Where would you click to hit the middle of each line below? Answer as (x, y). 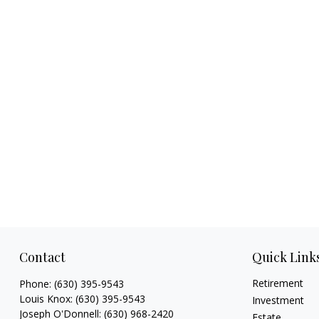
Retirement (278, 283)
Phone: (36, 284)
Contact (42, 257)
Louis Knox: (47, 299)
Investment (278, 300)
